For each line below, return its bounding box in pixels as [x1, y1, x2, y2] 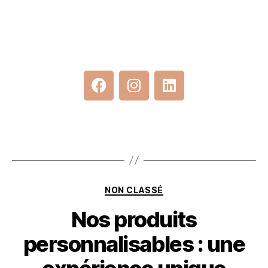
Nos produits [71, 206, 197, 233]
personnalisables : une [23, 231, 245, 258]
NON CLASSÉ [105, 184, 163, 195]
